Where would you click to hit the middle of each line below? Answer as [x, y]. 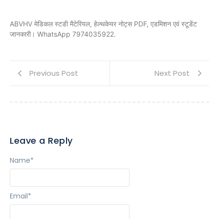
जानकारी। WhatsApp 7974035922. [63, 34]
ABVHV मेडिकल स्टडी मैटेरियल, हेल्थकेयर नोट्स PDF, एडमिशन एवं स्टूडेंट [103, 23]
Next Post [172, 73]
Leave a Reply [41, 141]
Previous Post [54, 73]
